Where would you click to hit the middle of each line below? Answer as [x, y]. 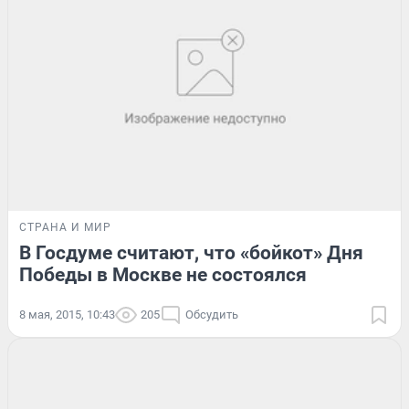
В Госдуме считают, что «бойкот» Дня [191, 253]
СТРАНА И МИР [65, 228]
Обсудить [212, 315]
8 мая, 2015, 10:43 [67, 315]
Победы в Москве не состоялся [163, 275]
